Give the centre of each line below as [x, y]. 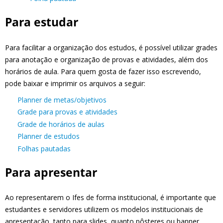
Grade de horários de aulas [61, 124]
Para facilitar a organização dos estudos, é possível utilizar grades [111, 47]
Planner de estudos [49, 136]
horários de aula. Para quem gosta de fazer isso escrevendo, [103, 71]
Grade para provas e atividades [67, 112]
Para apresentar [51, 172]
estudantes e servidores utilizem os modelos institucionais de [104, 209]
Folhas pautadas [44, 148]
